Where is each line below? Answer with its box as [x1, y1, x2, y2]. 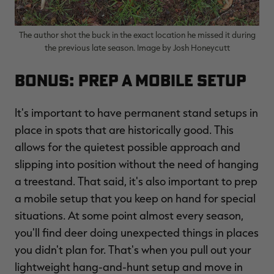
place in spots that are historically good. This [15, 122, 234, 136]
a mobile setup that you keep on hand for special [15, 191, 256, 205]
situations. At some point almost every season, [15, 208, 243, 222]
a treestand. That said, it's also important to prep [15, 174, 257, 188]
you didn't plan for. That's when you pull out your [15, 242, 251, 256]
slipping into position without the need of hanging [15, 157, 259, 171]
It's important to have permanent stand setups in [15, 105, 258, 119]
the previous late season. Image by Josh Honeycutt [44, 42, 230, 53]
